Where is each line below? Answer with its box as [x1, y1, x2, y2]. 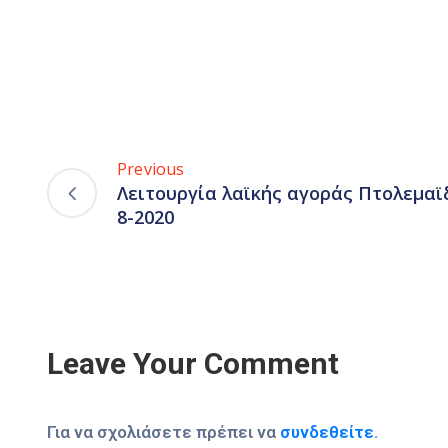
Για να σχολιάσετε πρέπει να [47, 422, 280, 443]
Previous [117, 158, 185, 181]
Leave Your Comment [47, 346, 339, 382]
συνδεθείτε [280, 422, 374, 443]
